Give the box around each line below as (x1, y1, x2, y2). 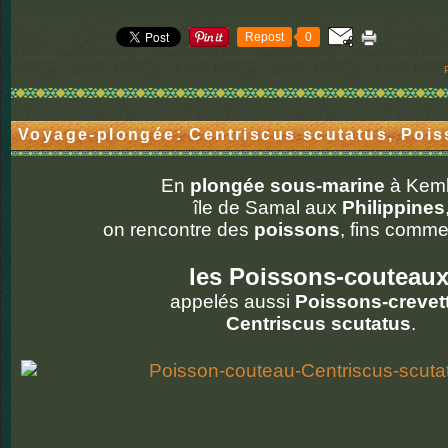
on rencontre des (103, 219, 254, 240)
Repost (245, 30, 284, 44)
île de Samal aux (192, 197, 342, 218)
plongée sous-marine (190, 175, 385, 196)
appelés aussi (164, 291, 295, 312)
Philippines (341, 197, 445, 218)
